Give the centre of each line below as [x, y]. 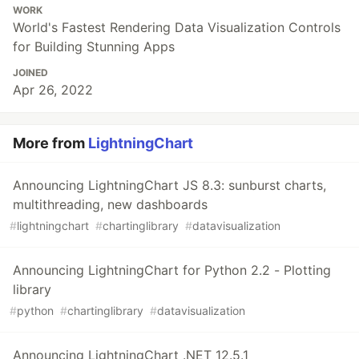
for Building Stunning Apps [94, 47]
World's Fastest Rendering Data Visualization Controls [177, 28]
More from [50, 143]
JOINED [30, 73]
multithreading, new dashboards [110, 205]
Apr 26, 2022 [53, 90]
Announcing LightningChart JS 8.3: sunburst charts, [169, 186]
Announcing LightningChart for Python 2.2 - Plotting [172, 270]
